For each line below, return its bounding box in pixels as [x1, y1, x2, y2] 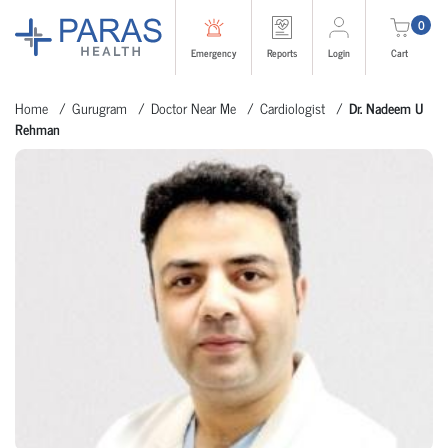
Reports [267, 44, 297, 61]
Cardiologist [260, 96, 325, 119]
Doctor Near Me [151, 96, 236, 119]
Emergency [191, 44, 236, 61]
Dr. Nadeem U [349, 96, 423, 119]
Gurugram [72, 96, 127, 119]
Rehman [15, 117, 60, 140]
